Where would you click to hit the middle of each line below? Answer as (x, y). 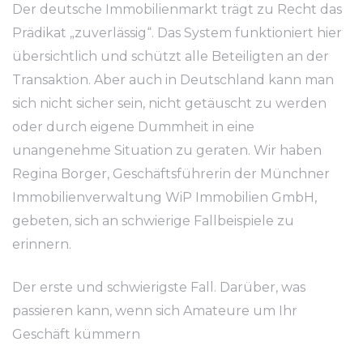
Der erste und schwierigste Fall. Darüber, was (159, 287)
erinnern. (42, 244)
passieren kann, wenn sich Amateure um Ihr (155, 311)
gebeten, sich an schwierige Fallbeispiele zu (153, 221)
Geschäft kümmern (76, 334)
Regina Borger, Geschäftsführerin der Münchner (171, 174)
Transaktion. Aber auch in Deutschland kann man (173, 80)
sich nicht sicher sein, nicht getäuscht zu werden (169, 103)
